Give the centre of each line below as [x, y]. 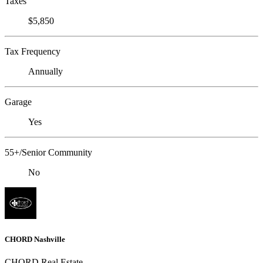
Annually [45, 72]
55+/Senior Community [48, 153]
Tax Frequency [33, 52]
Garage [18, 102]
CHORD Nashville [35, 239]
